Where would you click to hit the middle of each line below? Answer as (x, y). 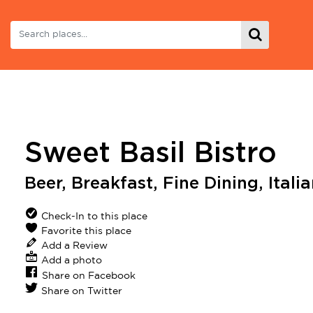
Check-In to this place (93, 217)
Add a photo (72, 261)
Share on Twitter (82, 291)
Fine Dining (211, 184)
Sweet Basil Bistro (151, 154)
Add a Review (73, 246)
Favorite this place (85, 231)
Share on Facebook (89, 276)
